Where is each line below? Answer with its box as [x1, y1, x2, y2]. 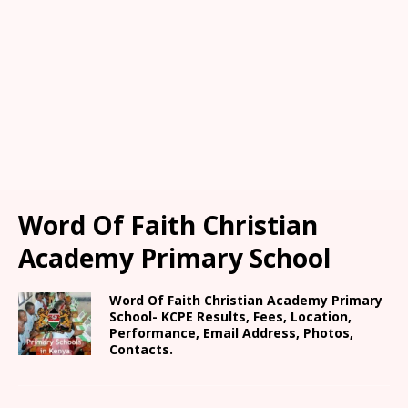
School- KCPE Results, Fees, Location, [109, 307, 352, 325]
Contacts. [109, 340, 173, 358]
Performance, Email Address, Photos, [109, 323, 353, 342]
